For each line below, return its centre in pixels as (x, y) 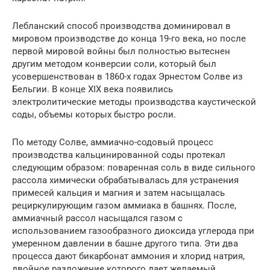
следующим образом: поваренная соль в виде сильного (134, 167)
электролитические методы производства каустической (134, 102)
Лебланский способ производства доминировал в (121, 26)
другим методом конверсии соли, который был (114, 64)
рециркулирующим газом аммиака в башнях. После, (124, 205)
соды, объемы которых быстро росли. (94, 114)
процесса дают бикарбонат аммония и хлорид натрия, (128, 256)
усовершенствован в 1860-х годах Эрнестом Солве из (127, 76)
